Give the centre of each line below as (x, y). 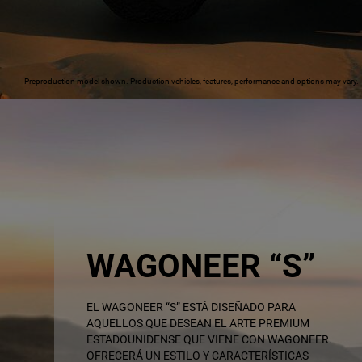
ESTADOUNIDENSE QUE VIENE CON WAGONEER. (210, 339)
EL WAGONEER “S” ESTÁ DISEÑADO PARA (192, 307)
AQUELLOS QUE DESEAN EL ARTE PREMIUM (198, 323)
